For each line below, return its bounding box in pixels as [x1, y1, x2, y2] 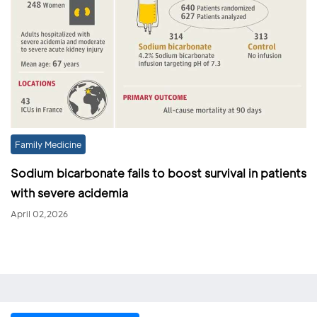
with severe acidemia [11, 185, 128, 200]
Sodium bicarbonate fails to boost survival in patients [11, 165, 306, 180]
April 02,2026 [11, 207, 68, 219]
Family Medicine [15, 138, 81, 150]
